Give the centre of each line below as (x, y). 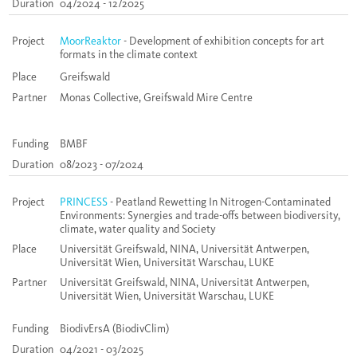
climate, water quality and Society (138, 229)
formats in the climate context (129, 55)
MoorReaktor (90, 41)
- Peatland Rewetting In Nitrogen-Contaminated (220, 202)
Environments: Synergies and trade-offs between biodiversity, (200, 216)
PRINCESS (85, 202)
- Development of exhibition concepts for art (223, 41)
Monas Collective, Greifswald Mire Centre (156, 98)
